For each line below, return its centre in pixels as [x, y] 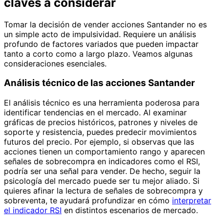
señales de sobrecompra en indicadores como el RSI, [102, 162]
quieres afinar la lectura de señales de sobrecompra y [103, 191]
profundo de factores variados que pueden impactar [101, 44]
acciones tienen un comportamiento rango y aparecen [104, 152]
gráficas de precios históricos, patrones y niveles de [101, 122]
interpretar [192, 201]
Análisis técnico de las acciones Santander [99, 83]
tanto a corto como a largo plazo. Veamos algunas [98, 54]
